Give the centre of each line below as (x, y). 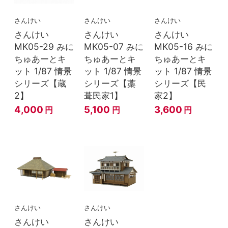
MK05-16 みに (183, 47)
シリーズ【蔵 (40, 83)
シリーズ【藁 (110, 83)
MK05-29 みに (44, 47)
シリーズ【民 (180, 83)
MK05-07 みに (114, 47)
